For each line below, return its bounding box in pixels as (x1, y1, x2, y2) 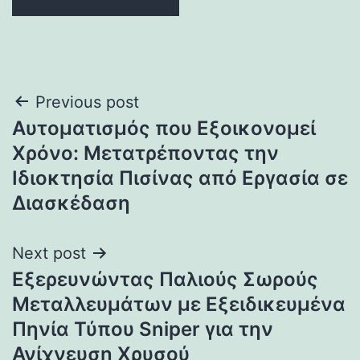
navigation (11, 125, 152, 161)
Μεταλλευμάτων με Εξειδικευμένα (12, 292, 346, 316)
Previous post (35, 92, 139, 112)
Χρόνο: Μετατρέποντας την (12, 141, 279, 165)
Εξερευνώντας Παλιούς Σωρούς (12, 267, 318, 291)
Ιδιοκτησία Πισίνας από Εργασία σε (12, 166, 348, 190)
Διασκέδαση (12, 190, 130, 215)
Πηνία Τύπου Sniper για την (12, 317, 273, 341)
